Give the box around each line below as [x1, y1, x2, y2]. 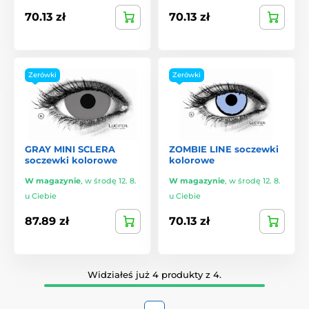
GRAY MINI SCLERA [25, 143, 115, 154]
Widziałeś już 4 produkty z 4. [88, 268, 221, 280]
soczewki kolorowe [25, 154, 117, 166]
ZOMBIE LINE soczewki [169, 143, 279, 154]
